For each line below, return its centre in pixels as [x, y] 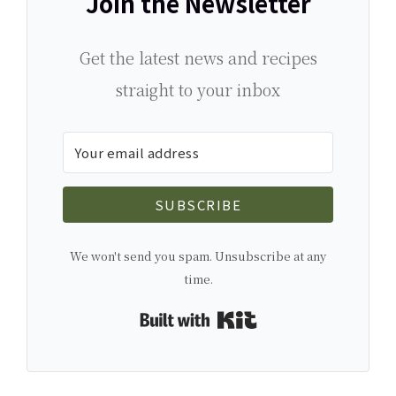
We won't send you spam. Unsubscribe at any [198, 255]
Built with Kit [303, 318]
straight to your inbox [198, 89]
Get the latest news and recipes [198, 57]
